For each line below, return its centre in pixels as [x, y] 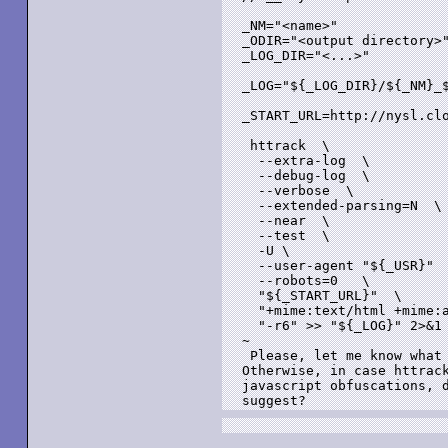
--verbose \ [298, 190]
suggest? [274, 400]
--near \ [286, 220]
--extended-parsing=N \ [342, 205]
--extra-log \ [306, 160]
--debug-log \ [306, 175]
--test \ [286, 235]
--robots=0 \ [306, 280]
